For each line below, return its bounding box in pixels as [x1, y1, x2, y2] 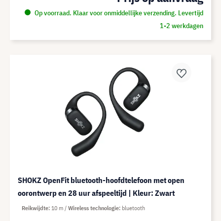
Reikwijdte [22, 204, 48, 212]
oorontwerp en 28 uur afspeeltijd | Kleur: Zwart [18, 188, 175, 198]
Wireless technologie [68, 204, 119, 212]
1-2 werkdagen [159, 21, 203, 30]
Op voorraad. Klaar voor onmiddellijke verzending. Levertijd [33, 8, 203, 17]
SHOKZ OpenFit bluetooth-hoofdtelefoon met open [18, 175, 184, 185]
